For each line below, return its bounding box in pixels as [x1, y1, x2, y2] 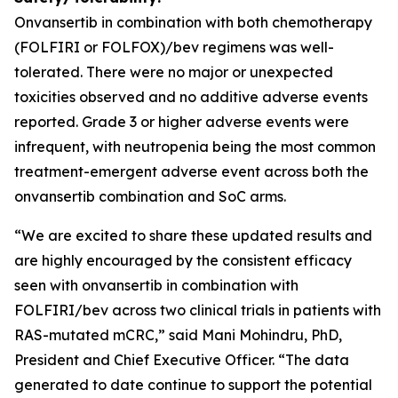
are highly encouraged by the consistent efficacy [14, 251, 352, 269]
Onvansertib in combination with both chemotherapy [14, 13, 372, 31]
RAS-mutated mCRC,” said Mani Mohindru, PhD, [14, 326, 342, 344]
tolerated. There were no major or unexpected [14, 63, 333, 81]
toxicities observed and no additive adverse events [14, 88, 368, 106]
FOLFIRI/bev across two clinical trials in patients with [14, 301, 381, 319]
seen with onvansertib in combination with [14, 276, 298, 294]
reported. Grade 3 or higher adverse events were [14, 113, 349, 131]
